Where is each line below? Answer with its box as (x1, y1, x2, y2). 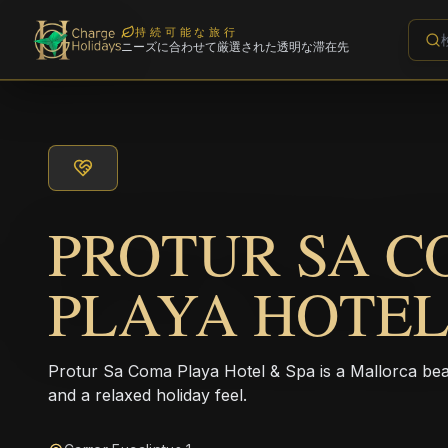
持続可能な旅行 (135, 24, 239, 39)
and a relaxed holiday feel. (48, 385, 247, 405)
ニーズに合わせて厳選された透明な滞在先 (121, 39, 350, 54)
